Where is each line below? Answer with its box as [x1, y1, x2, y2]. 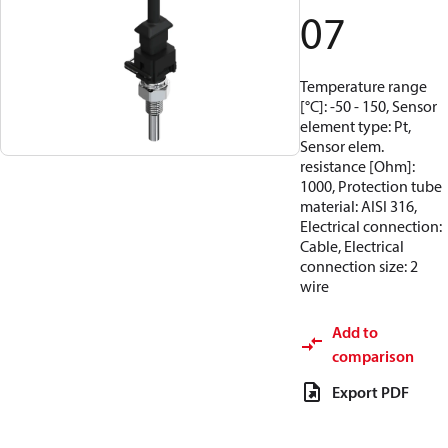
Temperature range [300, 76, 427, 96]
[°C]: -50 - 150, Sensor [300, 96, 437, 116]
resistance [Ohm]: [300, 156, 415, 176]
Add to [332, 322, 378, 342]
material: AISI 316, [300, 196, 417, 216]
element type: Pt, [300, 116, 411, 136]
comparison [332, 346, 414, 366]
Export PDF [332, 382, 409, 402]
